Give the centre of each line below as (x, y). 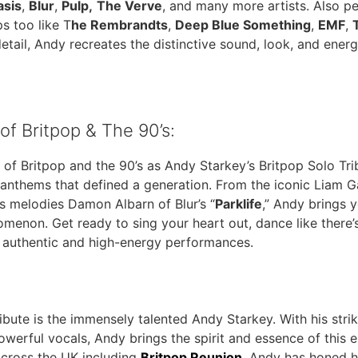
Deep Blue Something (243, 25)
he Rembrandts (119, 25)
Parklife (239, 203)
